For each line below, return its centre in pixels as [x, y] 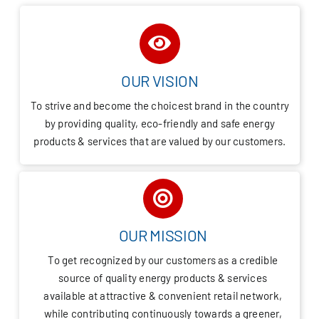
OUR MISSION [163, 235]
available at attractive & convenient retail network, [163, 296]
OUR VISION [160, 80]
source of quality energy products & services [163, 278]
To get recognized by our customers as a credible [163, 260]
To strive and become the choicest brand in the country [159, 105]
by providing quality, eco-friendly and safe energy [160, 123]
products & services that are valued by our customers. [160, 141]
